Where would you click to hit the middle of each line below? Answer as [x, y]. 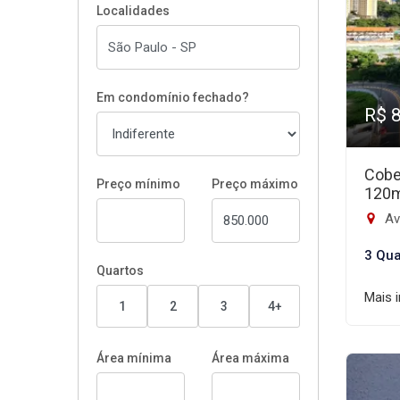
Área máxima [250, 358]
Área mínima [134, 358]
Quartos [120, 271]
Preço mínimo [138, 184]
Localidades [133, 11]
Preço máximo [255, 184]
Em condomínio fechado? [173, 97]
